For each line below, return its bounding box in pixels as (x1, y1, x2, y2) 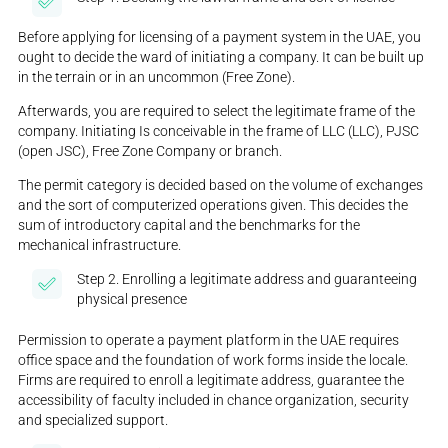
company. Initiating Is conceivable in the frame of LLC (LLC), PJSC (18, 123, 420, 140)
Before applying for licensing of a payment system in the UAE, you (18, 29, 422, 46)
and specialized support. (18, 412, 169, 429)
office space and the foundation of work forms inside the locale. (18, 352, 409, 369)
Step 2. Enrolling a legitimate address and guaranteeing (77, 271, 418, 288)
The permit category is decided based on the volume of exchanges (18, 177, 424, 194)
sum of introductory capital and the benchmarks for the (18, 217, 361, 234)
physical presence (77, 291, 188, 308)
